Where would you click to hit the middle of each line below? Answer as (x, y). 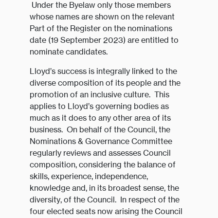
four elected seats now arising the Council (106, 211)
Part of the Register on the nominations (101, 28)
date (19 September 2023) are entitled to (104, 40)
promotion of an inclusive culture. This (99, 95)
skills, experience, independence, (89, 176)
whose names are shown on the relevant (102, 17)
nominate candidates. (68, 52)
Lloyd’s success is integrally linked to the (103, 71)
